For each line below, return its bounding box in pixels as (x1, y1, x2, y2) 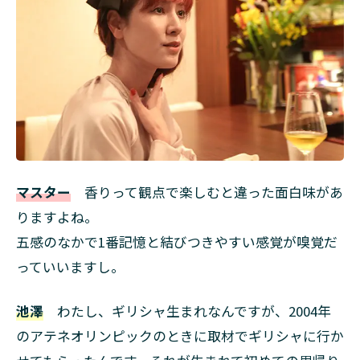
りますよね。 (16, 207, 98, 227)
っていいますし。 (16, 256, 125, 276)
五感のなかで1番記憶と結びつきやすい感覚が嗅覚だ (16, 231, 337, 252)
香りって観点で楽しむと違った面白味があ (71, 182, 343, 202)
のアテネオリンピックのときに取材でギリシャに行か (16, 325, 344, 346)
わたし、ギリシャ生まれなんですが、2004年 (43, 301, 331, 321)
